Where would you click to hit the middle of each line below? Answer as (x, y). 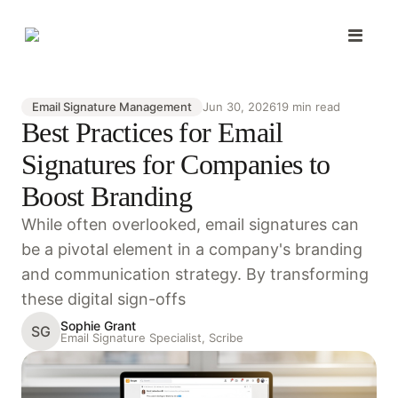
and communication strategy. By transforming (195, 274)
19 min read (308, 107)
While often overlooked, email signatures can (190, 224)
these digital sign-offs (103, 299)
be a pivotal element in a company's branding (192, 249)
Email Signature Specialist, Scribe (152, 337)
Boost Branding (107, 196)
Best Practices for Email (152, 132)
